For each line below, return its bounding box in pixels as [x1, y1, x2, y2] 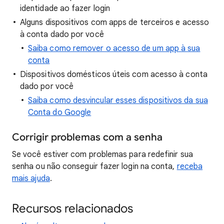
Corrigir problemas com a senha [12, 131, 162, 144]
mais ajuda [12, 173, 50, 184]
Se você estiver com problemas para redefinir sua [12, 149, 193, 160]
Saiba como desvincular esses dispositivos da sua [28, 95, 208, 106]
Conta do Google [28, 107, 91, 118]
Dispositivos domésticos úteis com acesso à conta [20, 69, 207, 80]
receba [176, 161, 203, 172]
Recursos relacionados [12, 201, 133, 216]
